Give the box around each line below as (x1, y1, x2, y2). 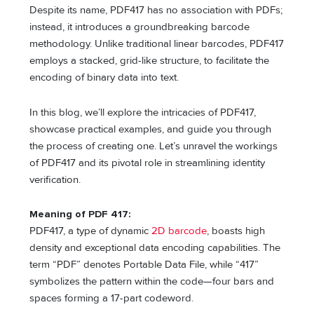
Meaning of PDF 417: (29, 208, 132, 221)
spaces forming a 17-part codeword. (29, 292, 197, 305)
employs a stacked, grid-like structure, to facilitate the (29, 55, 270, 67)
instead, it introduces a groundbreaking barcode (29, 21, 250, 34)
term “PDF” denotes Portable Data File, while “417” (29, 259, 259, 271)
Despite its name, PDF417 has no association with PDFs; (29, 4, 283, 17)
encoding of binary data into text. (29, 71, 179, 84)
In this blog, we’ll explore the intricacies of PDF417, (29, 106, 257, 118)
